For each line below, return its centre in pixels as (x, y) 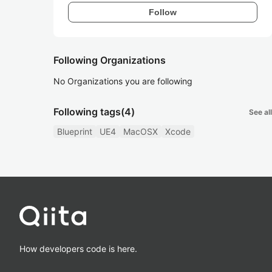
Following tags (87, 112)
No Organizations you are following (123, 81)
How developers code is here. (78, 248)
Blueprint (75, 131)
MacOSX (141, 131)
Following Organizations (110, 60)
